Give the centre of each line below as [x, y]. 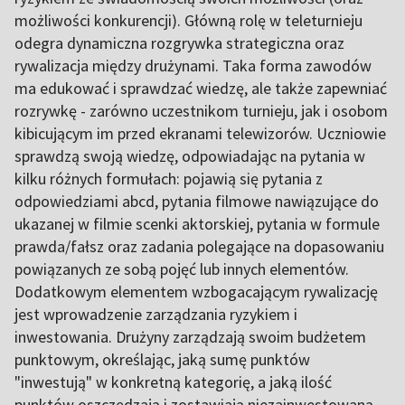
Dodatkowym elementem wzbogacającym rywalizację [196, 291]
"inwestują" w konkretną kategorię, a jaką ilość [173, 381]
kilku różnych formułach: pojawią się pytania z [169, 178]
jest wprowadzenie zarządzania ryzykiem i [156, 314]
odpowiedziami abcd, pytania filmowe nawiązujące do [197, 201]
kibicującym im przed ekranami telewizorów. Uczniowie [200, 133]
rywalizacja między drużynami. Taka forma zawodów [193, 65]
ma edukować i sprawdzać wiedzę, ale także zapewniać [201, 88]
